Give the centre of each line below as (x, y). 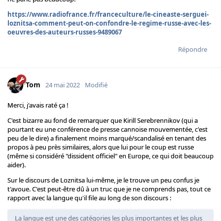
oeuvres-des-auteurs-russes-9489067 (65, 32)
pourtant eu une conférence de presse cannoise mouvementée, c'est (108, 129)
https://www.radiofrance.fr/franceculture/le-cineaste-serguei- (108, 15)
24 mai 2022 (63, 85)
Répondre (193, 50)
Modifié (96, 85)
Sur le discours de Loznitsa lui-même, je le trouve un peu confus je (103, 180)
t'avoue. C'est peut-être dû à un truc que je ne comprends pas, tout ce (109, 189)
